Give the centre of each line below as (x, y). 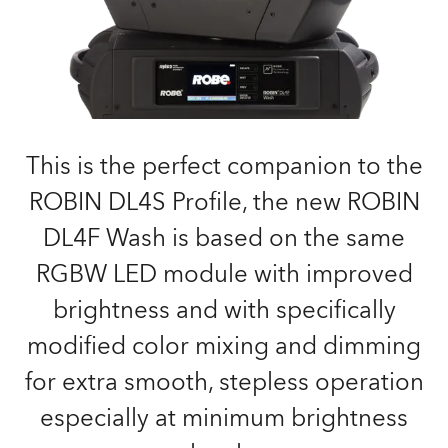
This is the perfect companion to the (224, 166)
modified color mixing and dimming (224, 346)
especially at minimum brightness (224, 418)
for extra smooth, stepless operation (224, 382)
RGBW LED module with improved (224, 274)
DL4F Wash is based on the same (224, 238)
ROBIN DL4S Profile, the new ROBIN (224, 202)
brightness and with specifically (224, 310)
